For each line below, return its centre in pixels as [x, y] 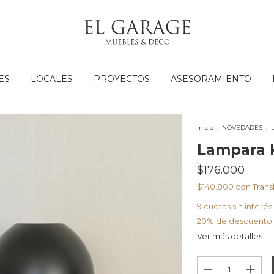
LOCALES [52, 79]
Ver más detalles [229, 236]
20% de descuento [234, 221]
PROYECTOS [122, 79]
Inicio [205, 128]
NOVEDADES [242, 128]
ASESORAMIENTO [211, 79]
